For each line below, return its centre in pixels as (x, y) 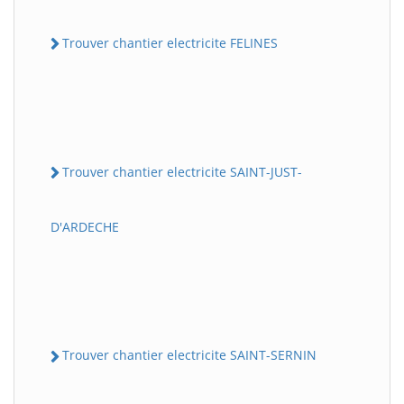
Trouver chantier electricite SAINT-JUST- (182, 172)
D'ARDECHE (85, 227)
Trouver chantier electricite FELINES (170, 42)
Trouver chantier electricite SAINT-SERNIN (189, 355)
